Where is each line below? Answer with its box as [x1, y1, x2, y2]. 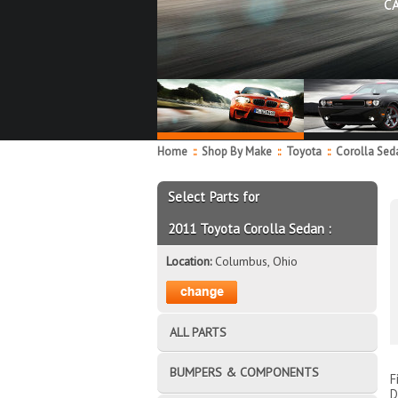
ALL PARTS [170, 323, 227, 340]
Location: [165, 252, 215, 269]
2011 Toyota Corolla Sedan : [168, 219, 332, 237]
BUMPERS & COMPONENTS [170, 363, 319, 380]
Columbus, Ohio [214, 252, 298, 269]
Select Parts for [168, 187, 260, 205]
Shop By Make [202, 144, 272, 159]
